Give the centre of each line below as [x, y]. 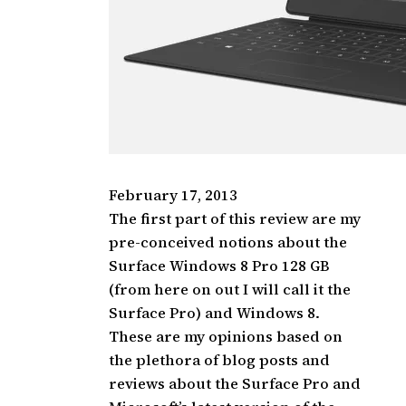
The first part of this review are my [235, 219]
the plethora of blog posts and [219, 360]
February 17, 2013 [173, 195]
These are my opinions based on [226, 337]
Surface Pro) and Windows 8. [214, 313]
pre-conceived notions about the [228, 242]
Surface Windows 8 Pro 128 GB [219, 266]
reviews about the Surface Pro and [235, 384]
